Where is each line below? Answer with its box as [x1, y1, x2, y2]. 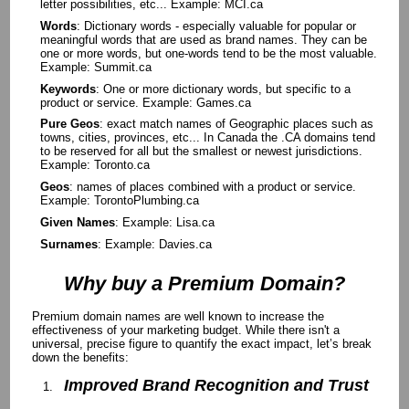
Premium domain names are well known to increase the [31, 309, 324, 323]
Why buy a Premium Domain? [64, 271, 345, 295]
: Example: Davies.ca [97, 237, 212, 252]
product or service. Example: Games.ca [39, 95, 251, 110]
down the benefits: [31, 350, 129, 364]
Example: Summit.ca [39, 59, 152, 74]
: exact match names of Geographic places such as [99, 117, 373, 131]
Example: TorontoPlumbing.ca [39, 194, 199, 208]
